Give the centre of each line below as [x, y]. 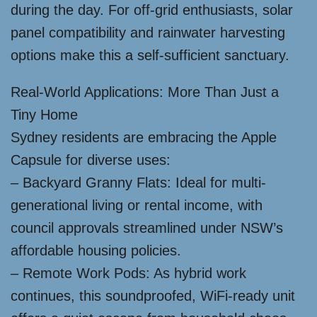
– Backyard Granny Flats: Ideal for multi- [138, 183]
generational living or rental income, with [137, 205]
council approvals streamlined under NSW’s [147, 228]
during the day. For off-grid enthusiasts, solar [152, 10]
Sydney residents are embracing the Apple [144, 137]
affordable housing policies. [96, 250]
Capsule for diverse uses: [91, 160]
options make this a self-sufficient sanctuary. [150, 55]
